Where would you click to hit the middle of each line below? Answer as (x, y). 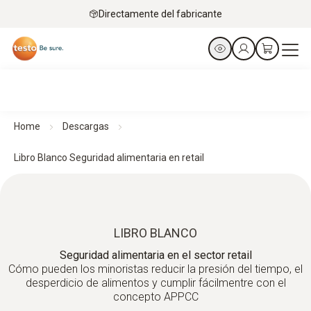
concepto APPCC (155, 297)
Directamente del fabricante (160, 14)
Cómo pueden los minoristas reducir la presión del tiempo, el (155, 269)
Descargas (86, 126)
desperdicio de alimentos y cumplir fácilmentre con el (155, 283)
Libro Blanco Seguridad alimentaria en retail (109, 158)
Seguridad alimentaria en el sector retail (155, 255)
